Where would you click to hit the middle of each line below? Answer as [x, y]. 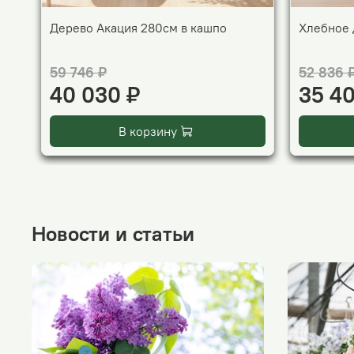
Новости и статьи [113, 233]
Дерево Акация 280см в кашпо [138, 27]
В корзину [147, 131]
